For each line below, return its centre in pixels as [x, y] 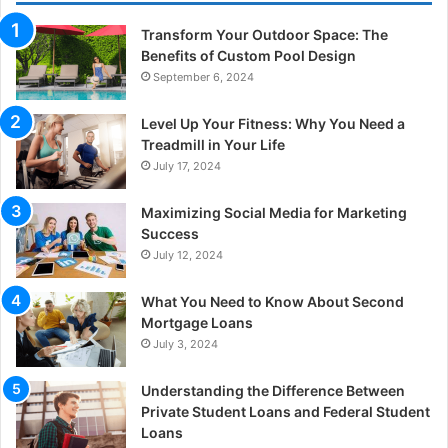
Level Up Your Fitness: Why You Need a [273, 123]
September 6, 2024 [203, 76]
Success [170, 233]
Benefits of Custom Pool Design [248, 55]
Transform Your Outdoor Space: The [264, 34]
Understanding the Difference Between [273, 390]
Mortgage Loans [197, 322]
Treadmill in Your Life [213, 144]
